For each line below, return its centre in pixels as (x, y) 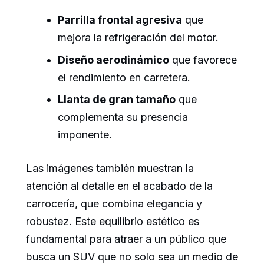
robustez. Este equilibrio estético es (113, 221)
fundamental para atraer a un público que (126, 239)
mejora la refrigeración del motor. (138, 38)
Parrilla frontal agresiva (120, 20)
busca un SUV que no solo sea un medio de (132, 256)
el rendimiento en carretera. (124, 77)
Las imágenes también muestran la (110, 168)
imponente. (85, 134)
